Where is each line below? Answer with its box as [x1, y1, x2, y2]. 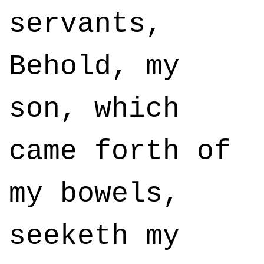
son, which [9, 93, 180, 125]
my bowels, [9, 178, 180, 210]
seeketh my [9, 220, 180, 252]
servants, [9, 8, 163, 40]
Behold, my [9, 51, 180, 82]
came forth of [9, 136, 231, 167]
